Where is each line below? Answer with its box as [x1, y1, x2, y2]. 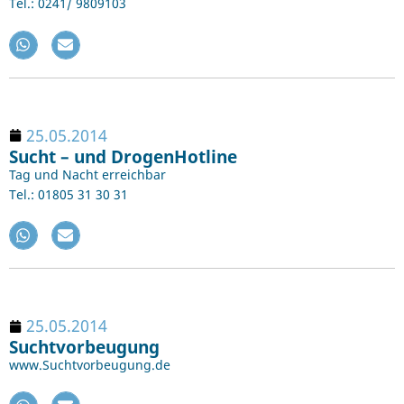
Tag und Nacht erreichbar [9, 165, 166, 183]
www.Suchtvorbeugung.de [9, 356, 170, 374]
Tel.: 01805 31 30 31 [9, 185, 128, 203]
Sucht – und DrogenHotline [9, 143, 237, 169]
